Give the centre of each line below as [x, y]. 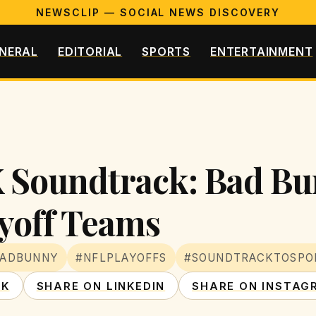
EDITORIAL [90, 51]
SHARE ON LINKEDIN [101, 286]
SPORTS [166, 51]
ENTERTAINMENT [262, 51]
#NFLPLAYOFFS [121, 257]
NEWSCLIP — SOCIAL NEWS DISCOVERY [158, 12]
